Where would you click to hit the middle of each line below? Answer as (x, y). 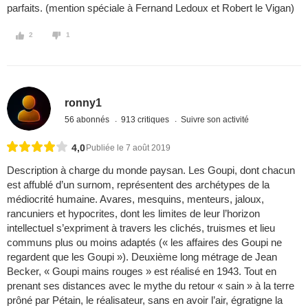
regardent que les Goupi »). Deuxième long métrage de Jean (142, 257)
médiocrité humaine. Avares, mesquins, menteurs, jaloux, (135, 199)
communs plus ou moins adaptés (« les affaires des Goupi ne (144, 243)
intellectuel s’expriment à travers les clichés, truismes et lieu (141, 228)
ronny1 (84, 102)
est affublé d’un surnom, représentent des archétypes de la (138, 185)
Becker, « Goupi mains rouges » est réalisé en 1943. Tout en (142, 272)
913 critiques (146, 119)
